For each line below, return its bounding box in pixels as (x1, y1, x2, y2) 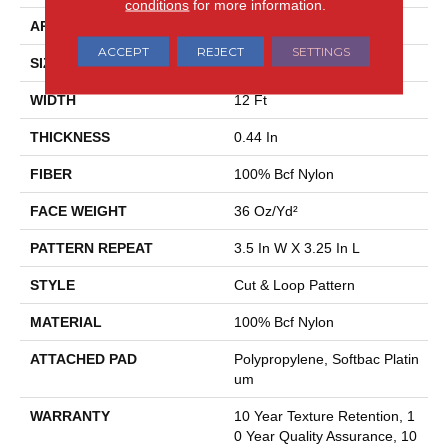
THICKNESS (30, 129, 110, 146)
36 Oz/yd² (234, 203, 298, 220)
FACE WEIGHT (30, 203, 127, 220)
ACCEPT (97, 43, 149, 59)
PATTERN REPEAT (30, 240, 153, 257)
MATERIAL (30, 314, 102, 331)
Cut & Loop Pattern (234, 277, 355, 294)
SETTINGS (291, 43, 350, 59)
